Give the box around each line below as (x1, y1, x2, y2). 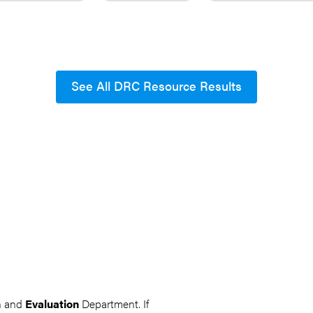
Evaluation (25, 296, 79, 312)
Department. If (79, 296, 149, 312)
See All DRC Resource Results (71, 77, 242, 94)
